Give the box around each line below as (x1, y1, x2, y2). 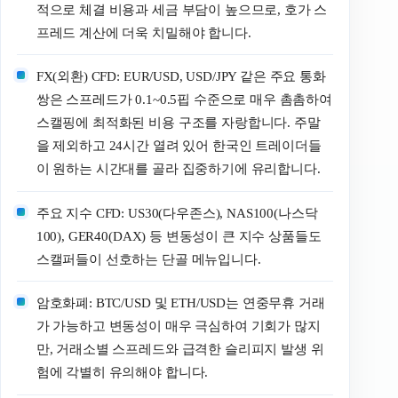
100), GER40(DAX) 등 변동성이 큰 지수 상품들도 (36, 228, 322, 243)
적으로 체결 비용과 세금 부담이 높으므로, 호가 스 (36, 2, 328, 17)
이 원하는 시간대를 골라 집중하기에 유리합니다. (36, 162, 321, 177)
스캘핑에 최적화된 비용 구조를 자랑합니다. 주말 (36, 115, 321, 131)
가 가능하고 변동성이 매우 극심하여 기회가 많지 (36, 319, 321, 334)
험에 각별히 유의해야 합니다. (36, 365, 209, 380)
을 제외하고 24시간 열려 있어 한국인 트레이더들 (36, 139, 322, 154)
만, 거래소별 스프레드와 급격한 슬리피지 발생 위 (36, 342, 324, 357)
